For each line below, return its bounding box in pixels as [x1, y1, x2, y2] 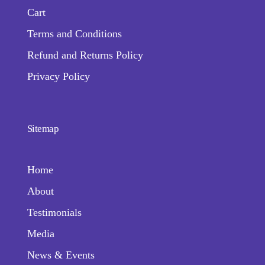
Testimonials [27, 206, 82, 218]
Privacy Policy [27, 70, 90, 82]
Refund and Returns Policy [27, 49, 143, 61]
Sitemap [27, 122, 59, 134]
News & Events [27, 248, 95, 261]
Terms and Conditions [27, 27, 122, 40]
